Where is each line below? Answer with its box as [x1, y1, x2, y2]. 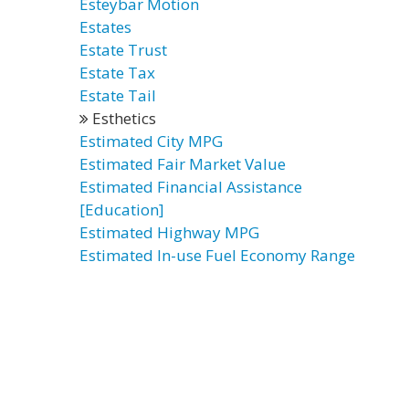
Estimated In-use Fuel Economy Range [79, 245, 355, 266]
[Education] [79, 199, 164, 220]
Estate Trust [79, 39, 167, 60]
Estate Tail [79, 85, 156, 106]
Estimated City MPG [79, 131, 223, 152]
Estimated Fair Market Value [79, 153, 286, 174]
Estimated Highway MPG [79, 222, 259, 243]
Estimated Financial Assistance [79, 176, 302, 197]
